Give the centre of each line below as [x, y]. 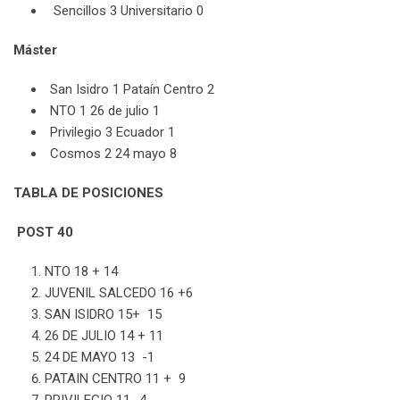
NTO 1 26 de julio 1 [105, 111]
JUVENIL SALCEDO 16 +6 [119, 293]
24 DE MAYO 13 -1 [100, 358]
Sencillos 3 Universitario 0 [127, 11]
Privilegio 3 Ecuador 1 [112, 133]
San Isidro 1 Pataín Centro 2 [132, 90]
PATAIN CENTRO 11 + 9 [115, 379]
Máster [35, 50]
